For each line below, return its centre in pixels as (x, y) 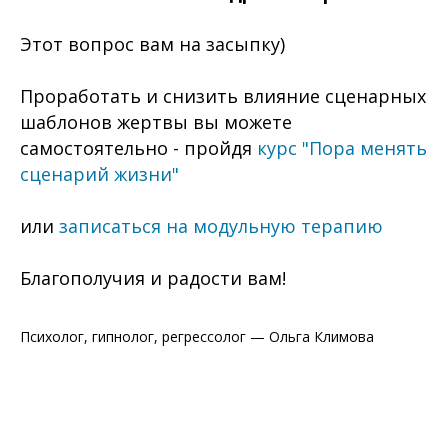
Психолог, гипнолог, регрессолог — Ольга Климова (197, 336)
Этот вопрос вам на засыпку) (152, 44)
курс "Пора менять (342, 148)
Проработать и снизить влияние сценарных (223, 96)
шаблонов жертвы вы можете (156, 122)
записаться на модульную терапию (221, 226)
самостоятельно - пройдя (138, 148)
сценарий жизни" (99, 174)
